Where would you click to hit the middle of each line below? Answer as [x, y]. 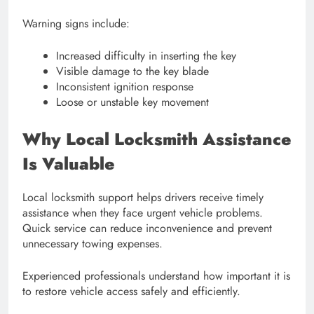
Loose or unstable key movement [132, 102]
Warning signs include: [76, 24]
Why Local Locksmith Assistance [157, 139]
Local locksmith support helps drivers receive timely [143, 198]
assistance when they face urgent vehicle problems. [143, 213]
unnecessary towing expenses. [93, 244]
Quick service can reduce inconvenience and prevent [147, 228]
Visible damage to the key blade [132, 71]
